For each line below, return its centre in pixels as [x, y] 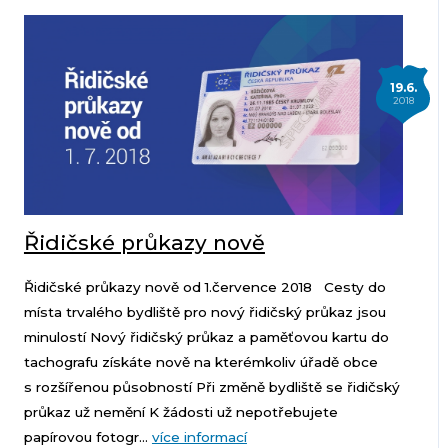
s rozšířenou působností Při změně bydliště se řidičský [211, 387]
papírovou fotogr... [87, 437]
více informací [199, 437]
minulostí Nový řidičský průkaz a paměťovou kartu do [206, 337]
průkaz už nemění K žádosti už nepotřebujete [180, 412]
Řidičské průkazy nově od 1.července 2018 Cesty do [204, 287]
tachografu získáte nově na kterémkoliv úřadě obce [200, 362]
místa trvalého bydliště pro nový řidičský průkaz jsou [204, 312]
